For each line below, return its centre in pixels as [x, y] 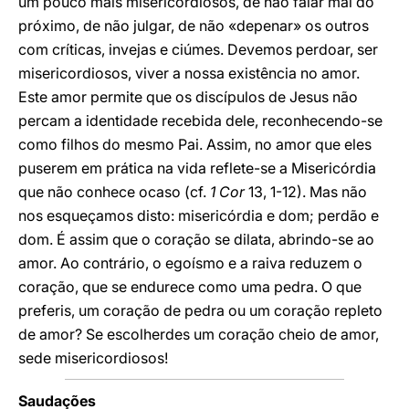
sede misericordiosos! [93, 358]
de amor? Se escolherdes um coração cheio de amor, [199, 334]
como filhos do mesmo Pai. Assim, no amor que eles [195, 144]
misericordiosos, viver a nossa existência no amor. [189, 73]
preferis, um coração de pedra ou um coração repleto [200, 310]
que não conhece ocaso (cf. [114, 192]
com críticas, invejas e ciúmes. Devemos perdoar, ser [198, 49]
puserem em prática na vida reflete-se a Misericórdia [197, 168]
